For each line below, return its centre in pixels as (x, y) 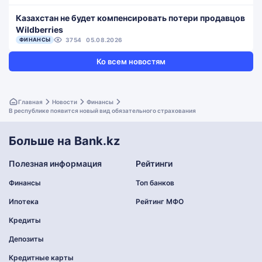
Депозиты (26, 239)
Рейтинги (154, 163)
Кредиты (25, 220)
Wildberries (39, 30)
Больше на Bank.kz (64, 141)
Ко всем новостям (131, 61)
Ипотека (24, 201)
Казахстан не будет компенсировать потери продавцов (130, 18)
